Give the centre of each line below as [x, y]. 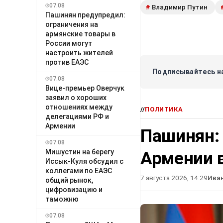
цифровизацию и [74, 189]
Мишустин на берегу [80, 152]
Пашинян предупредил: [85, 15]
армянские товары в [80, 34]
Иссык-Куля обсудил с [84, 161]
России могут [69, 43]
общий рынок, [69, 180]
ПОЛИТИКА [164, 109]
